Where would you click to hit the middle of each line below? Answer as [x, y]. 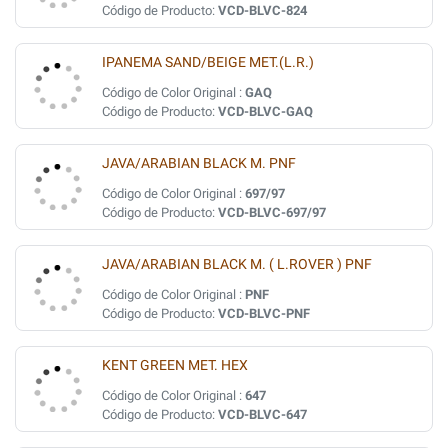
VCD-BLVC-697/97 [272, 212]
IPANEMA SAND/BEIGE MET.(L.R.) [208, 62]
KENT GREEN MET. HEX [175, 365]
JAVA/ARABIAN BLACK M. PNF [199, 163]
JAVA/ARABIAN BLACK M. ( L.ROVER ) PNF [237, 264]
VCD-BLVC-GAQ [265, 111]
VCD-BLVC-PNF [264, 313]
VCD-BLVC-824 [262, 10]
